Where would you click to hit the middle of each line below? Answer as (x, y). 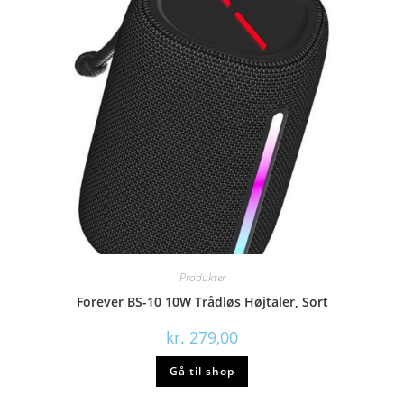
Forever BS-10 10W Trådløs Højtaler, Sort (202, 302)
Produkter (202, 277)
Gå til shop (202, 371)
